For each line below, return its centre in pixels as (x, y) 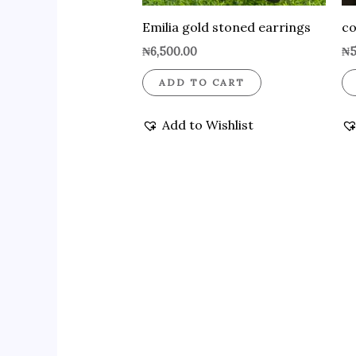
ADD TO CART (201, 83)
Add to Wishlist (207, 125)
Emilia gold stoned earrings (226, 27)
